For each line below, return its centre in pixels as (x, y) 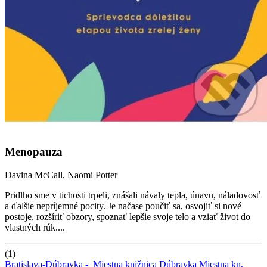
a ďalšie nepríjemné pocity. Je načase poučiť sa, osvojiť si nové (123, 206)
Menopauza (34, 152)
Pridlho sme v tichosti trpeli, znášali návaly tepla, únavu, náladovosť (133, 195)
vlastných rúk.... (35, 227)
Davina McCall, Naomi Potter (61, 175)
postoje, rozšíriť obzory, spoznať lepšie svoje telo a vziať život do (128, 216)
